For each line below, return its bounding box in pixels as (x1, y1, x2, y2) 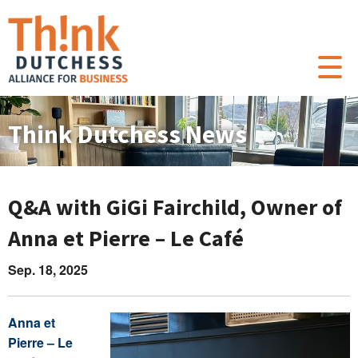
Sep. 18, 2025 (8, 261, 88, 279)
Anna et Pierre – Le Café (8, 224, 244, 253)
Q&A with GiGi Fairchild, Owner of (8, 193, 342, 221)
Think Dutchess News (8, 118, 247, 150)
